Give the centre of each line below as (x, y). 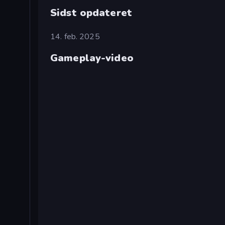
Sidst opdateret (91, 13)
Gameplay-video (92, 58)
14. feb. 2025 (75, 36)
